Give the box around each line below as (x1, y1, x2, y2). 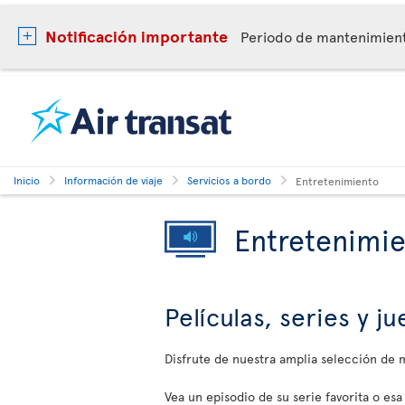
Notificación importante (45, 24, 228, 47)
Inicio (14, 173, 40, 187)
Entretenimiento (296, 173, 379, 188)
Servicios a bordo (187, 173, 271, 187)
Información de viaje (64, 173, 163, 187)
